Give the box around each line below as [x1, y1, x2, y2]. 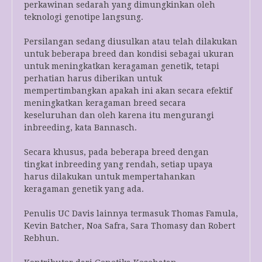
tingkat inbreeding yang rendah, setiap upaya [24, 160, 213, 170]
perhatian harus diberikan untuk [24, 74, 162, 84]
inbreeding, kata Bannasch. [24, 123, 137, 133]
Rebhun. [24, 233, 59, 243]
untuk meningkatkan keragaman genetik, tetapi [24, 61, 219, 71]
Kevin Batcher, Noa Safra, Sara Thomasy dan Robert [24, 221, 235, 231]
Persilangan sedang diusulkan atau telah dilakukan [24, 37, 237, 47]
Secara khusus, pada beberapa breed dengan [24, 147, 209, 157]
